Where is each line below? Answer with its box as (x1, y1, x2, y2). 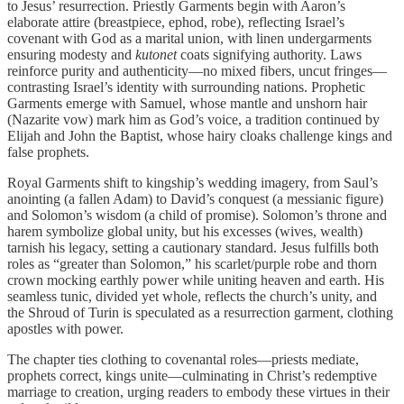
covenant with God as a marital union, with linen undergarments (7, 30, 372, 46)
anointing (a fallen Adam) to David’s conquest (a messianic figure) (7, 190, 383, 207)
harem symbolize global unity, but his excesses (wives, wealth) (7, 223, 363, 239)
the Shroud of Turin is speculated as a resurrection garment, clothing (7, 304, 393, 320)
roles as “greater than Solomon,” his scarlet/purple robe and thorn (7, 255, 377, 271)
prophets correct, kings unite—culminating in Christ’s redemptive (7, 367, 377, 383)
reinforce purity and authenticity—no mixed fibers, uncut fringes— (7, 62, 387, 78)
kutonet (135, 46, 180, 62)
